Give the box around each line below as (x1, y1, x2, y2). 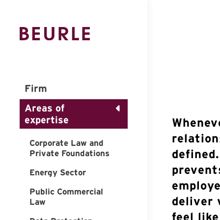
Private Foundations (29, 148, 110, 158)
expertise (25, 114, 69, 125)
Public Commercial (29, 187, 103, 196)
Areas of (25, 102, 64, 113)
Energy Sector (29, 167, 86, 177)
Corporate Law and (29, 138, 104, 147)
